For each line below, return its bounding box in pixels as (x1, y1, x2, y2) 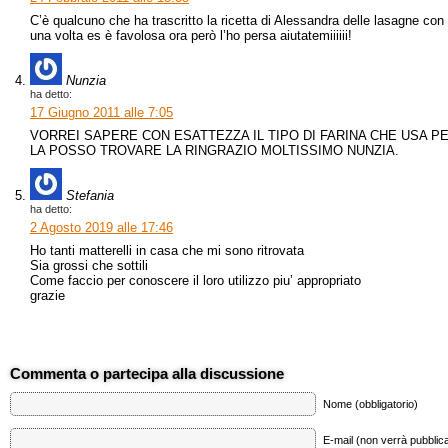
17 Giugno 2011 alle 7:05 (30, 105, 173, 120)
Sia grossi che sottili (30, 258, 148, 273)
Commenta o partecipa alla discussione (10, 365, 284, 382)
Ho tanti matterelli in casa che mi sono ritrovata (30, 243, 304, 258)
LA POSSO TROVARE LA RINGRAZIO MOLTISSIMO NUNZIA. (30, 143, 399, 158)
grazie (30, 288, 65, 303)
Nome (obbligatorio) (320, 398, 418, 410)
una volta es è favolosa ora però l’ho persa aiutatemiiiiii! (30, 28, 352, 43)
